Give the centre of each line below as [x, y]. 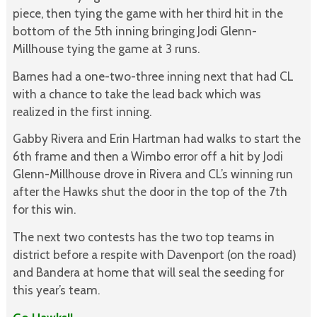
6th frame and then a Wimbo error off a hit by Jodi [148, 156]
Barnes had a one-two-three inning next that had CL [153, 76]
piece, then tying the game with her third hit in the [148, 13]
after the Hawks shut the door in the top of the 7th [150, 192]
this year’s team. [56, 290]
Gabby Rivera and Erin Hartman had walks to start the [156, 139]
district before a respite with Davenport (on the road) [154, 255]
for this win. [44, 209]
